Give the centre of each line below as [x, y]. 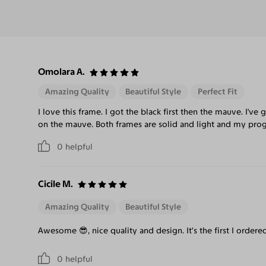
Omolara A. [61, 72]
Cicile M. [56, 183]
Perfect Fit [217, 91]
